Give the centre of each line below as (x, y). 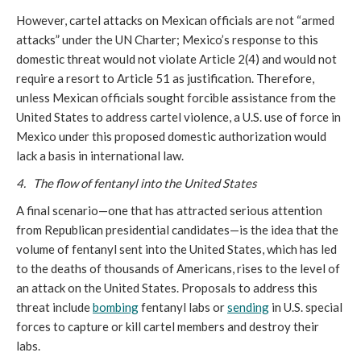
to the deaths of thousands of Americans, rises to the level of (178, 269)
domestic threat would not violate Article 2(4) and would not (176, 59)
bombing (116, 307)
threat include (54, 307)
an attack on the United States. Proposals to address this (167, 288)
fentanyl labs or (183, 307)
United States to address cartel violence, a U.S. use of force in (178, 117)
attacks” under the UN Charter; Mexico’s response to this (167, 40)
